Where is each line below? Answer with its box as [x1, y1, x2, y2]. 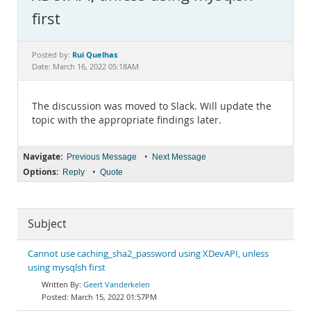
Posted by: [32, 50, 72, 60]
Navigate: [23, 151, 62, 162]
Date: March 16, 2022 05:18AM [32, 62, 139, 72]
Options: [23, 166, 58, 178]
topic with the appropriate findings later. [32, 114, 221, 126]
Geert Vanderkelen [83, 279, 150, 289]
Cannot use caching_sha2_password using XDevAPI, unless [28, 248, 269, 260]
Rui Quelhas [72, 49, 117, 60]
